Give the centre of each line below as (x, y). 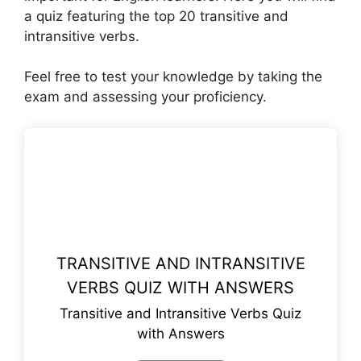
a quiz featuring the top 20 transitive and (156, 16)
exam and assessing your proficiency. (145, 97)
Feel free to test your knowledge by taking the (173, 77)
